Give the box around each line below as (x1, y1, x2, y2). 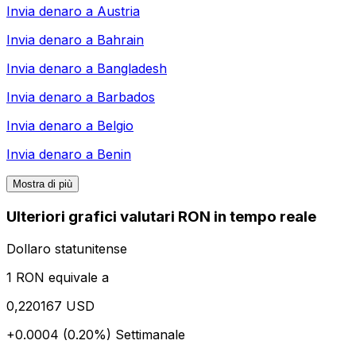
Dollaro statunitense (6, 240, 127, 257)
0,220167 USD (6, 297, 95, 314)
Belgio (97, 118, 133, 134)
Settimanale (115, 326, 185, 342)
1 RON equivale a (6, 269, 109, 285)
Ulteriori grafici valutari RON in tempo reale (6, 207, 316, 226)
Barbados (97, 89, 155, 106)
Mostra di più (13, 178, 72, 191)
